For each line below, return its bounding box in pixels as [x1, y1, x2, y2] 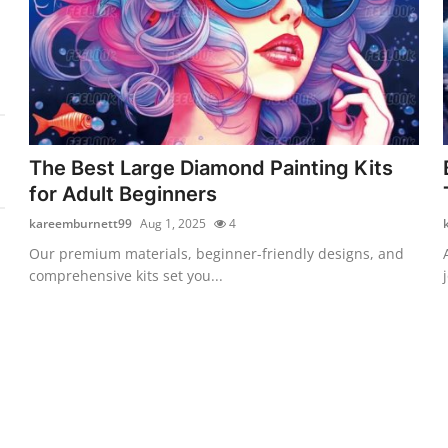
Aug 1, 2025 [140, 214, 207, 232]
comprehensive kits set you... [29, 265, 224, 285]
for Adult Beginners [29, 181, 218, 206]
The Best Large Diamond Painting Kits [29, 155, 394, 180]
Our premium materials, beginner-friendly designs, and [29, 243, 405, 263]
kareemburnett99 [29, 214, 133, 232]
